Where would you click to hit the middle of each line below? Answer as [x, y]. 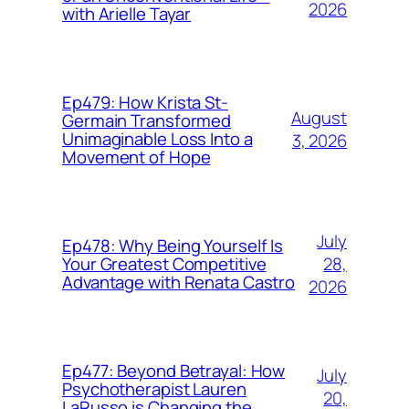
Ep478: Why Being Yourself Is [173, 246]
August [319, 118]
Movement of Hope [136, 157]
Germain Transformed [147, 121]
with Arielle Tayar [127, 14]
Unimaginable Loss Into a [157, 139]
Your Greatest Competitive [164, 264]
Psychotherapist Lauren [154, 389]
